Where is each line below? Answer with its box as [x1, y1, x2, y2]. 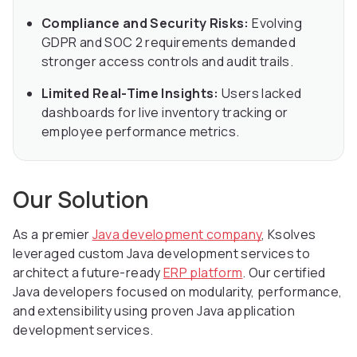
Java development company [92, 226, 262, 244]
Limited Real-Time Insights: [41, 84, 219, 103]
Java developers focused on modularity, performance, [13, 283, 343, 301]
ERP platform [163, 264, 243, 282]
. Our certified [242, 264, 326, 282]
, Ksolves [261, 226, 316, 244]
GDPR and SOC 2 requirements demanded [41, 33, 296, 52]
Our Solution [13, 184, 149, 215]
